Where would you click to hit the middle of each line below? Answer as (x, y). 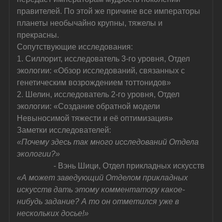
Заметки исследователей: (64, 130)
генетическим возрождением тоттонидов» (94, 82)
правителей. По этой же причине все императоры (110, 11)
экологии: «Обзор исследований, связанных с (102, 70)
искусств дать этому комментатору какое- (101, 189)
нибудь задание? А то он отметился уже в (99, 201)
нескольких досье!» (53, 213)
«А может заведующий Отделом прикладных (104, 177)
